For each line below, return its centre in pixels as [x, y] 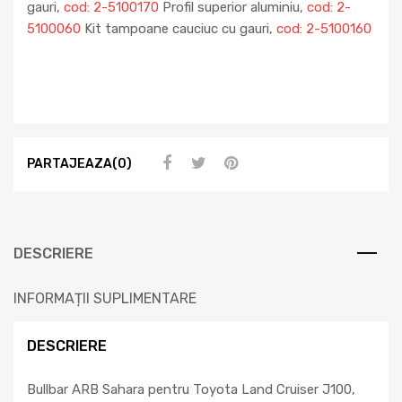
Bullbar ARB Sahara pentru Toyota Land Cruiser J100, [191, 389]
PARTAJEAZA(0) [79, 164]
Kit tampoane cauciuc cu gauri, [177, 28]
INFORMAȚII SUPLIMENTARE [105, 298]
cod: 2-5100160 [322, 28]
